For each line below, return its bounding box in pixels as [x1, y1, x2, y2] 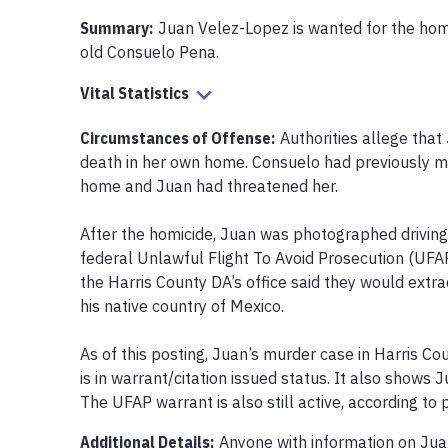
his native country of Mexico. [80, 295, 284, 316]
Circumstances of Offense [80, 127, 271, 148]
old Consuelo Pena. [80, 41, 219, 62]
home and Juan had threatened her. [80, 175, 338, 196]
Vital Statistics [80, 83, 189, 103]
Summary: [80, 17, 153, 38]
